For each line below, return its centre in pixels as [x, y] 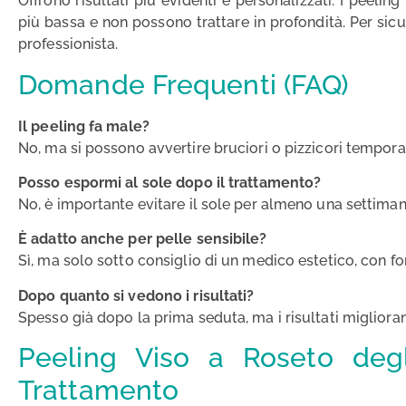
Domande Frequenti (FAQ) [184, 84]
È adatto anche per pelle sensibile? [143, 239]
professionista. [68, 44]
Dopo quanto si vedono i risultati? [136, 295]
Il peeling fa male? [84, 126]
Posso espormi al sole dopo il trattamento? [170, 182]
